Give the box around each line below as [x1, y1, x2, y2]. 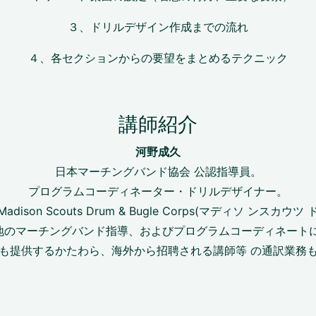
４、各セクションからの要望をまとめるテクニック [28, 51, 288, 65]
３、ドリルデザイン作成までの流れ [68, 20, 248, 34]
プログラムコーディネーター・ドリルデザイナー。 [28, 184, 288, 198]
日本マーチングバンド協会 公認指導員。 [54, 164, 262, 178]
